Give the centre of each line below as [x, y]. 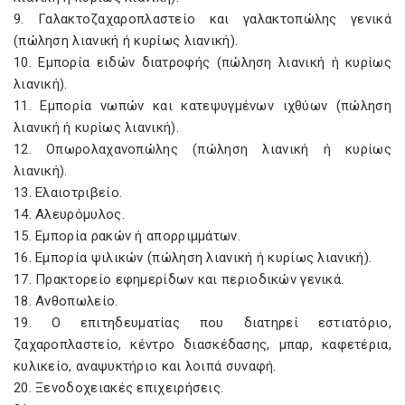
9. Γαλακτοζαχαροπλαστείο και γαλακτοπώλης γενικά [202, 19]
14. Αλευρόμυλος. [69, 214]
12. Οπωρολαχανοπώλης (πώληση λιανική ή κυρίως [202, 149]
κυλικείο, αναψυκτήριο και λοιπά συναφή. [145, 366]
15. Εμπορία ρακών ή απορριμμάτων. [127, 236]
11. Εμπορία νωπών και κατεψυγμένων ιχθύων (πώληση [202, 106]
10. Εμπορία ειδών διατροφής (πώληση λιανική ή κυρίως [202, 62]
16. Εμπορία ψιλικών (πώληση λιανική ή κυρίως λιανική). [193, 258]
